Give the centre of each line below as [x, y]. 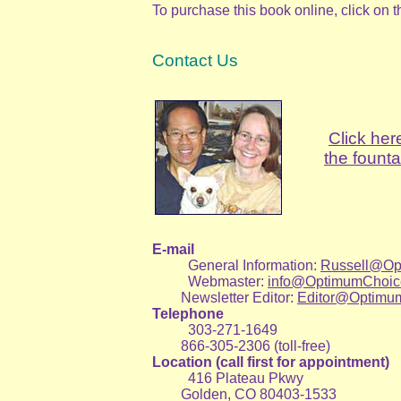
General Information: [254, 266]
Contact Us [195, 61]
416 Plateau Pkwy [246, 379]
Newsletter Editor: [225, 298]
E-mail [173, 250]
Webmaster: [228, 282]
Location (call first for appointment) [271, 363]
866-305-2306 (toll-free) [241, 346]
